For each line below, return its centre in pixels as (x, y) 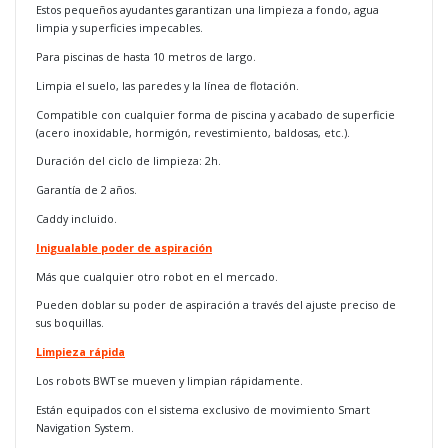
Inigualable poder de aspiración (124, 247)
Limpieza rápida (80, 352)
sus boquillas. (71, 323)
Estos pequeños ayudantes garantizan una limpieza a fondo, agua (207, 10)
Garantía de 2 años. (86, 190)
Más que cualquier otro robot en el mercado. (157, 276)
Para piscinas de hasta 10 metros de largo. (146, 57)
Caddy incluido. (76, 219)
